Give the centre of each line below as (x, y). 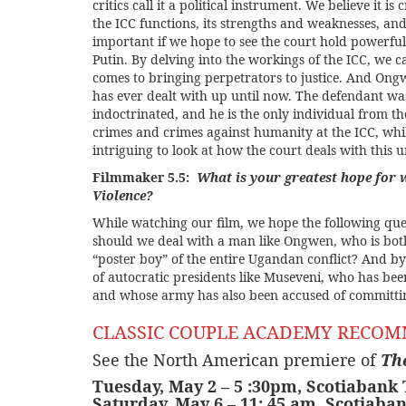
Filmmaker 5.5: (145, 177)
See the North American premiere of (237, 359)
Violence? (122, 195)
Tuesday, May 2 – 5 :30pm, (199, 386)
